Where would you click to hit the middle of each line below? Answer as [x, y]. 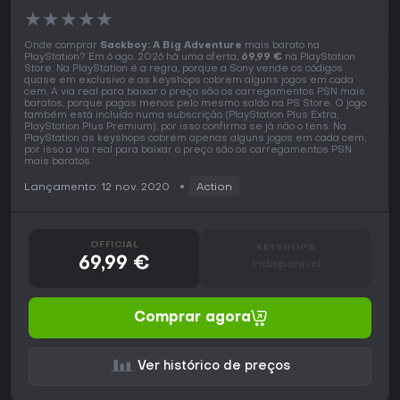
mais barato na [281, 46]
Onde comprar [62, 46]
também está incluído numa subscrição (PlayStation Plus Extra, [181, 116]
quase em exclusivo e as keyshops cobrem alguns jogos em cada [189, 81]
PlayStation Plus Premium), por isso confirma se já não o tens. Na [185, 128]
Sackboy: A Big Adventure [171, 46]
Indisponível [286, 265]
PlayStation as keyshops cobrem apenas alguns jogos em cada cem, [195, 139]
